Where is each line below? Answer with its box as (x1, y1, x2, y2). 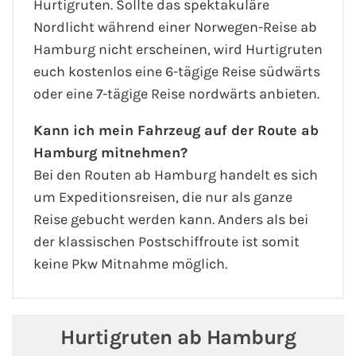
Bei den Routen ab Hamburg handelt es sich (33, 166, 318, 184)
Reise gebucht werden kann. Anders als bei (33, 211, 308, 229)
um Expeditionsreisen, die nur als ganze (33, 188, 292, 207)
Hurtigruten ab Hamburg (60, 325, 296, 350)
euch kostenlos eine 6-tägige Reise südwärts (33, 63, 320, 81)
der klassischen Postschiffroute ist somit (33, 233, 300, 251)
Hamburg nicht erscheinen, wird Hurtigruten (33, 41, 323, 59)
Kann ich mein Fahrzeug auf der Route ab (33, 122, 319, 140)
